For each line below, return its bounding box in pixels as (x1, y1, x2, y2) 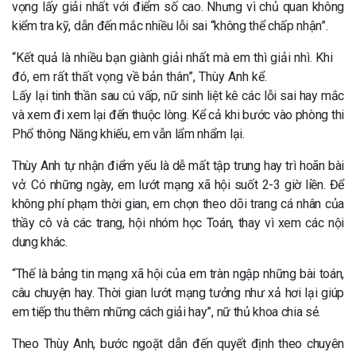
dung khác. (12, 234, 68, 250)
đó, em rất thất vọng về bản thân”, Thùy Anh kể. (12, 69, 267, 84)
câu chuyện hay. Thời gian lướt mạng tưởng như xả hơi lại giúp (12, 285, 344, 300)
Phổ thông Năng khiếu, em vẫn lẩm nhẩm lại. (12, 126, 245, 141)
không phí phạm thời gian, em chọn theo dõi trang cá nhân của (12, 196, 344, 211)
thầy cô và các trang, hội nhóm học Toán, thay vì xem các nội (12, 215, 344, 230)
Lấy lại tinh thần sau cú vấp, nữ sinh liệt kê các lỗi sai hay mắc (12, 88, 344, 103)
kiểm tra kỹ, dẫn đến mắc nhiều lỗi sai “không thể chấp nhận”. (12, 18, 328, 33)
